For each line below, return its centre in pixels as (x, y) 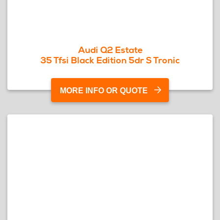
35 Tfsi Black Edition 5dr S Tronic (110, 60)
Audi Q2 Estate (110, 50)
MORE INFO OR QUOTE (104, 91)
